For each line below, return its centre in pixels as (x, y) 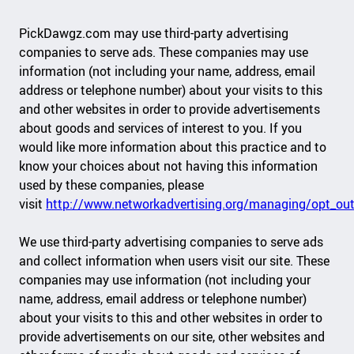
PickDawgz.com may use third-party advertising (154, 33)
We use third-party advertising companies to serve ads (171, 242)
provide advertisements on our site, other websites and (172, 337)
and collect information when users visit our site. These (175, 261)
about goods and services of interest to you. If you (161, 128)
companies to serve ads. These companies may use (164, 52)
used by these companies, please (112, 185)
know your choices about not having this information (169, 166)
